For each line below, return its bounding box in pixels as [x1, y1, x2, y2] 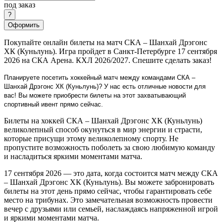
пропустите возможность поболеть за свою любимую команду [4, 143, 215, 152]
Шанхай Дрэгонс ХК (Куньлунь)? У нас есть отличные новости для [4, 82, 206, 90]
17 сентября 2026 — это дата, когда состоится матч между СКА [4, 168, 218, 177]
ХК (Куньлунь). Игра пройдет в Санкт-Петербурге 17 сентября [4, 47, 217, 55]
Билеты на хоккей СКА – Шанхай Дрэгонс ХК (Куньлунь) [4, 116, 202, 125]
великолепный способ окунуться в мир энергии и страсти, [4, 125, 202, 134]
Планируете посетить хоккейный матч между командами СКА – [4, 73, 195, 81]
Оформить [8, 21, 40, 29]
